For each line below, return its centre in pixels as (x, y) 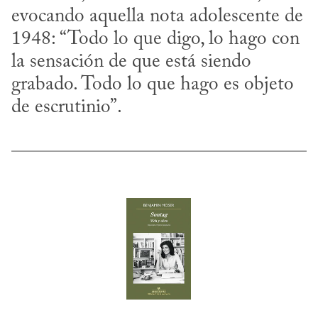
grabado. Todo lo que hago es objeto (153, 85)
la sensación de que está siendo (131, 62)
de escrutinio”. (67, 108)
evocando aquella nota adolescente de (157, 17)
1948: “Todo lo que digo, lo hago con (155, 40)
